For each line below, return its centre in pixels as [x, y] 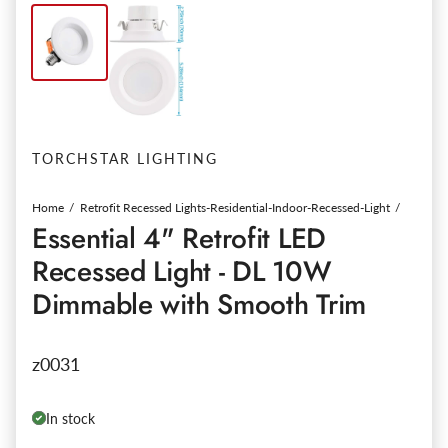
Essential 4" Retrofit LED [179, 238]
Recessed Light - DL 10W [182, 271]
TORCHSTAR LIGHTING [125, 158]
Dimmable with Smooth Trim [199, 304]
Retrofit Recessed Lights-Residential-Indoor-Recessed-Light [235, 207]
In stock [70, 418]
